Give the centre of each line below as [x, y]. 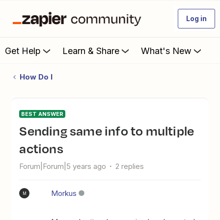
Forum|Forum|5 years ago [63, 166]
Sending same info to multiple [23, 131]
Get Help [23, 51]
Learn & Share [91, 51]
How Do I [36, 77]
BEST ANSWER [42, 114]
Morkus [64, 193]
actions [41, 148]
